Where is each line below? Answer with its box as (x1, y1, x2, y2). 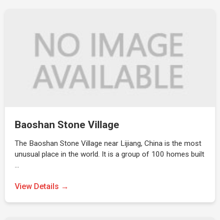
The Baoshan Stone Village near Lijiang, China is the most (15, 139, 201, 148)
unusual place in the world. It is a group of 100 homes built (15, 150, 204, 159)
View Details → (15, 182, 69, 191)
